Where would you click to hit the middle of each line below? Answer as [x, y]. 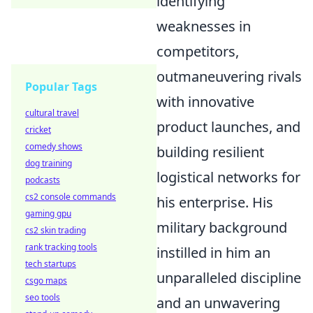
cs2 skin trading [56, 230]
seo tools [43, 297]
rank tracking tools [61, 247]
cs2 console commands [71, 197]
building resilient [210, 152]
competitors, [198, 51]
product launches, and [228, 127]
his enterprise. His [215, 202]
